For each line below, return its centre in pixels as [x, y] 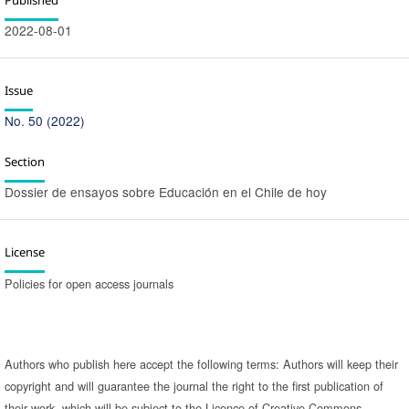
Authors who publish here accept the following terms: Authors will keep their [201, 363]
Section [24, 161]
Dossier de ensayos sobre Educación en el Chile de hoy [165, 191]
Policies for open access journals [89, 283]
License [24, 252]
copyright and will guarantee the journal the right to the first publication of [194, 385]
